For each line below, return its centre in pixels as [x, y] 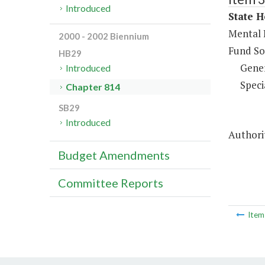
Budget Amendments [114, 155]
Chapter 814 [93, 87]
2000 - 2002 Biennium [104, 36]
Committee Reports [111, 183]
